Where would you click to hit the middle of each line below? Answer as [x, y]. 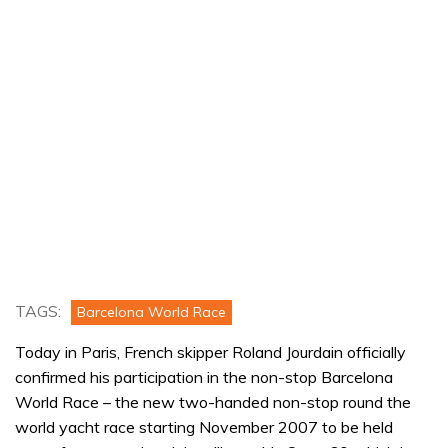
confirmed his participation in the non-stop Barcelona [204, 377]
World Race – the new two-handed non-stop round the [213, 402]
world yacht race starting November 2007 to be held [204, 427]
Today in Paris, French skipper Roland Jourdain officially [210, 352]
